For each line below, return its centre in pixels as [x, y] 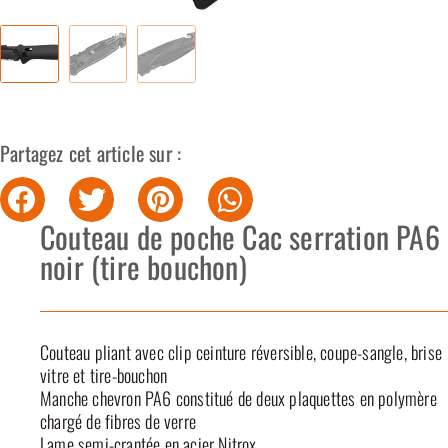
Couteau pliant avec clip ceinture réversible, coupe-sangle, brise [241, 352]
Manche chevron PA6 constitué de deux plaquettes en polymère [238, 398]
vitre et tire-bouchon [104, 375]
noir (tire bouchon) [143, 267]
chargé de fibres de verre [118, 421]
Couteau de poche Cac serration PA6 [240, 237]
